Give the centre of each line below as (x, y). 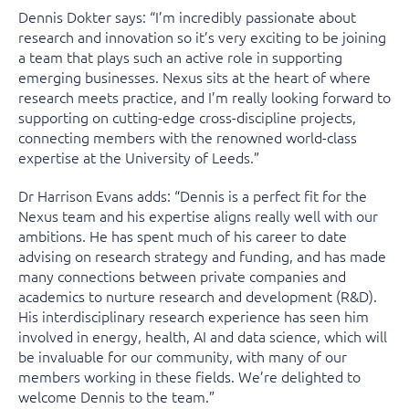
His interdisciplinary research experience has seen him (194, 316)
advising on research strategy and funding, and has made (202, 256)
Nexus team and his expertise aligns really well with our (198, 216)
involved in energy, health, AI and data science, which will (203, 336)
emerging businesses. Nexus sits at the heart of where (194, 77)
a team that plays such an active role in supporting (180, 57)
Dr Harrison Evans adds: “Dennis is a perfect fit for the (193, 196)
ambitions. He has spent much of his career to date (183, 236)
